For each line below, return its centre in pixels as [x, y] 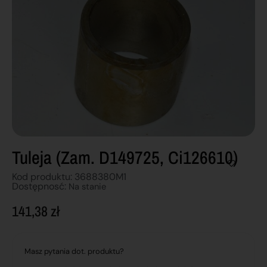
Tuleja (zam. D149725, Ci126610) [125, 157]
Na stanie [87, 186]
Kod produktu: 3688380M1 [69, 176]
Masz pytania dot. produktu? [74, 251]
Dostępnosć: [40, 186]
